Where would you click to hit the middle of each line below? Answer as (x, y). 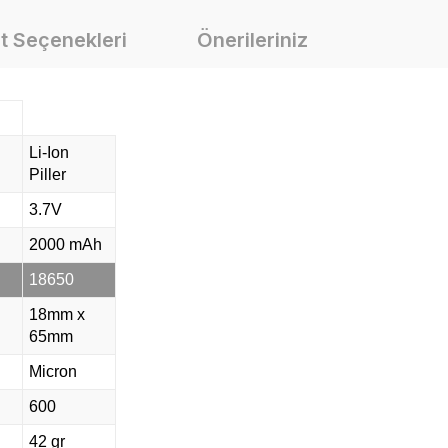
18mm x (57, 314)
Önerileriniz (252, 39)
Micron (53, 371)
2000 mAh (65, 244)
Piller (47, 174)
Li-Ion (49, 152)
